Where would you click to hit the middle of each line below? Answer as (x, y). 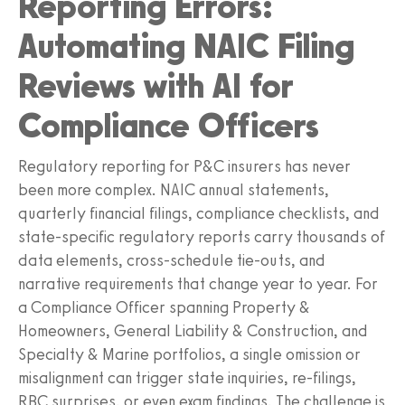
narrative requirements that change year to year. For (198, 283)
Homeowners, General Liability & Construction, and (193, 330)
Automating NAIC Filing (186, 46)
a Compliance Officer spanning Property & (164, 307)
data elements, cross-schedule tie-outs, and (172, 260)
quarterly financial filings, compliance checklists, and (199, 213)
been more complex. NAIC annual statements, (174, 189)
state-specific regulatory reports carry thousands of (202, 236)
